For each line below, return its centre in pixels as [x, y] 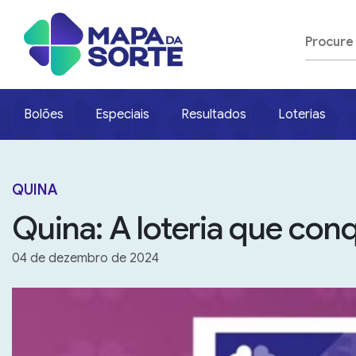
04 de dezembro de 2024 [85, 259]
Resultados [214, 115]
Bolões [44, 115]
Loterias [302, 115]
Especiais [122, 115]
